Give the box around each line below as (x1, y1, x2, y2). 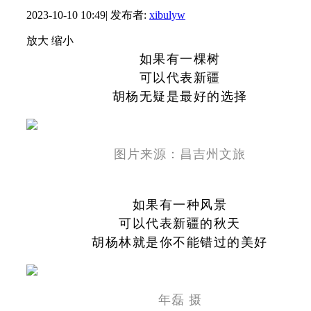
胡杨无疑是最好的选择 (112, 85, 248, 104)
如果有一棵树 (139, 48, 221, 67)
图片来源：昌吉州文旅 (114, 143, 246, 162)
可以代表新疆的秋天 (119, 212, 241, 231)
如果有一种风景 (132, 194, 228, 212)
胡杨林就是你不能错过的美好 (92, 231, 268, 250)
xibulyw (149, 8, 185, 21)
